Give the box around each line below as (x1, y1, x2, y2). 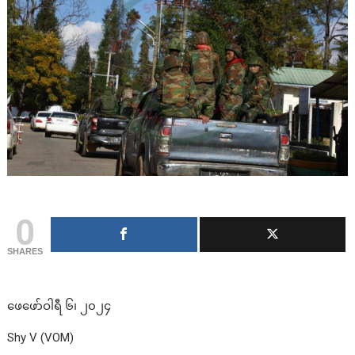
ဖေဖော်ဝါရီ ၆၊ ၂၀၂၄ (7, 299, 112, 313)
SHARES (7, 246, 44, 256)
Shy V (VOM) (7, 330, 74, 345)
